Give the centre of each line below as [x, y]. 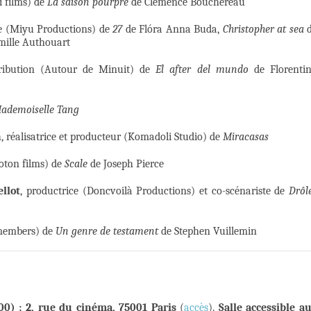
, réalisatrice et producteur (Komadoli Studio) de [112, 137]
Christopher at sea [263, 30]
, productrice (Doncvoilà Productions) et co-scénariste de [155, 191]
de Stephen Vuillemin [208, 232]
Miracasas [246, 137]
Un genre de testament [107, 232]
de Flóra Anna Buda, [173, 30]
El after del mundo [202, 70]
